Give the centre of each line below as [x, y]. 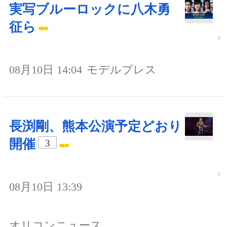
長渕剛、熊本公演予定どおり [96, 126]
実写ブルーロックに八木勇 [90, 9]
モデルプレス [122, 69]
